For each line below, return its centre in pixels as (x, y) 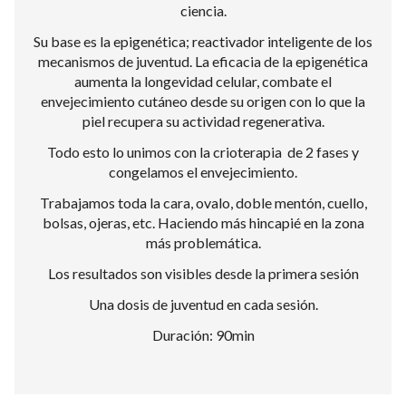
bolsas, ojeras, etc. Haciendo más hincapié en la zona (203, 222)
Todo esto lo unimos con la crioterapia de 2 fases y (203, 152)
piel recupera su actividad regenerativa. (203, 121)
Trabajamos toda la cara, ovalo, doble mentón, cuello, (203, 203)
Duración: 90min (203, 335)
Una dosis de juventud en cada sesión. (203, 304)
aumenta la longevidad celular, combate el (203, 81)
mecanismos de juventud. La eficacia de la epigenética (203, 61)
